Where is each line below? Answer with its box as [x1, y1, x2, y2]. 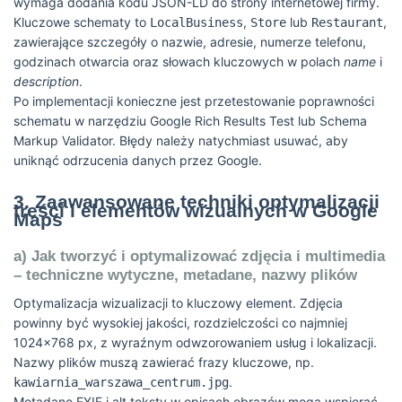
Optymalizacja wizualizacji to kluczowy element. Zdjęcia [13, 295, 343, 310]
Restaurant [311, 15, 383, 30]
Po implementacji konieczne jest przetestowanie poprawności [13, 93, 374, 109]
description [13, 74, 79, 89]
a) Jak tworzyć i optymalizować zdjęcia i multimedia [13, 248, 385, 265]
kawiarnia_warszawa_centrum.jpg [13, 375, 229, 389]
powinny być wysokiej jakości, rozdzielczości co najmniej [13, 315, 347, 330]
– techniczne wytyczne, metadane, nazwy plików [13, 267, 357, 284]
